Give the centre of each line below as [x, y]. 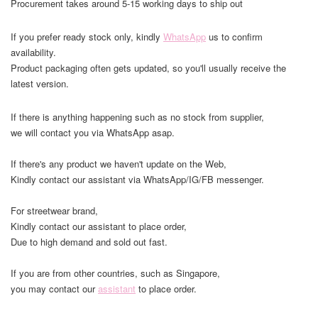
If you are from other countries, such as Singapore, [115, 273]
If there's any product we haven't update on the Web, [119, 163]
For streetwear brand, [54, 210]
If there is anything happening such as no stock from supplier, [137, 116]
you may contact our [54, 288]
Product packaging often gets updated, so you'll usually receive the [148, 67]
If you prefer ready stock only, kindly [87, 36]
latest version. [40, 83]
